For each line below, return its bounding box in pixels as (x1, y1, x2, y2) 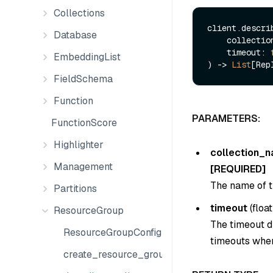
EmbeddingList (54, 51, 121, 63)
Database (54, 29, 97, 41)
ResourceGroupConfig (63, 226, 161, 239)
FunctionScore (51, 116, 117, 129)
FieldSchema (54, 73, 113, 85)
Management (54, 160, 113, 173)
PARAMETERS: (192, 112, 260, 125)
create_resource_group (63, 248, 170, 261)
